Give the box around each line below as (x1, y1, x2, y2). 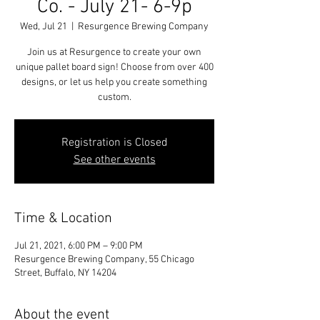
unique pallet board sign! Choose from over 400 (15, 61, 214, 74)
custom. (97, 91, 131, 104)
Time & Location (14, 210, 112, 227)
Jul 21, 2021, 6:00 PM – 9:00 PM (14, 240, 143, 252)
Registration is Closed (61, 136, 168, 150)
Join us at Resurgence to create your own (27, 46, 201, 59)
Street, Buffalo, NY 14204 (14, 267, 116, 279)
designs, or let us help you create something (21, 76, 207, 89)
